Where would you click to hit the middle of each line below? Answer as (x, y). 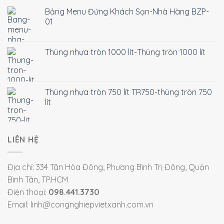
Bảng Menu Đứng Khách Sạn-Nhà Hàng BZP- (127, 12)
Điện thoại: (28, 192)
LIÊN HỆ (23, 140)
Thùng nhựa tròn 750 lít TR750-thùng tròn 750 (128, 92)
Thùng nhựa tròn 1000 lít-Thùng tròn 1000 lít (125, 52)
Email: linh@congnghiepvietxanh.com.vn (80, 204)
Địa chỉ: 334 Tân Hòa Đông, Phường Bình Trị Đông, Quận (108, 167)
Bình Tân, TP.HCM (38, 179)
